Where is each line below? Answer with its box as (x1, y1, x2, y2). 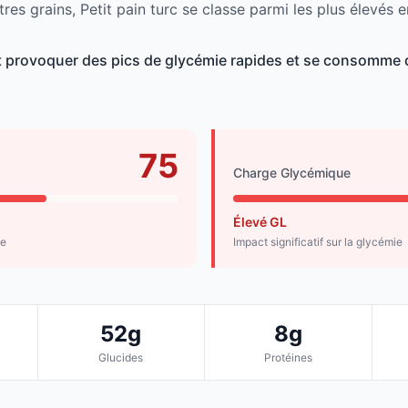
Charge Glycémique (233, 165, 351, 181)
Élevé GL (233, 214, 287, 230)
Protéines (263, 351, 312, 365)
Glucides (98, 351, 144, 365)
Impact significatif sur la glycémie (233, 235, 403, 250)
